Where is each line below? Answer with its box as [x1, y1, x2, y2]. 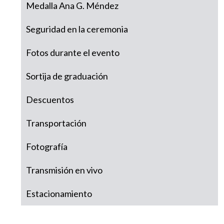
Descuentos [26, 94, 74, 105]
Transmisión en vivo [26, 164, 102, 176]
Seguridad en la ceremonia [26, 23, 128, 35]
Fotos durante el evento [26, 47, 119, 58]
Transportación [26, 117, 86, 129]
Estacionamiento [26, 188, 92, 199]
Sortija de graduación [26, 70, 108, 82]
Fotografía [26, 141, 67, 152]
